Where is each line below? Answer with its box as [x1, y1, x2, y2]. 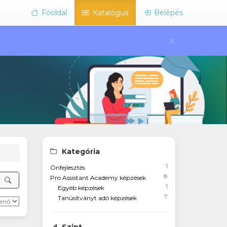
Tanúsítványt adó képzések [57, 194, 137, 202]
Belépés [152, 8, 183, 17]
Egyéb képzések [57, 184, 104, 192]
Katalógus [91, 8, 128, 17]
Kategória [59, 147, 100, 156]
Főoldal [40, 8, 67, 17]
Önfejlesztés [50, 164, 85, 171]
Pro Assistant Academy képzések [50, 174, 146, 181]
